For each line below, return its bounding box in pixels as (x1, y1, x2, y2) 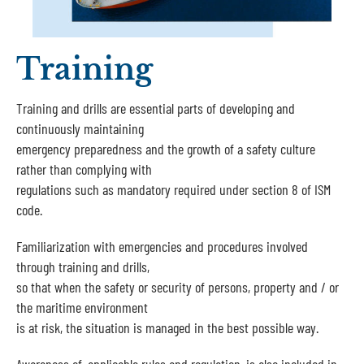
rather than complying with (15, 160, 152, 179)
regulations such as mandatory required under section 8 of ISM (15, 180, 331, 199)
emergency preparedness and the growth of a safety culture (15, 140, 315, 158)
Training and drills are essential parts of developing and (15, 99, 295, 118)
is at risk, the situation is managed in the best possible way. (15, 318, 318, 337)
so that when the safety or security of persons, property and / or (15, 278, 339, 297)
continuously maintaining (15, 119, 144, 138)
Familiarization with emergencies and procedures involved (15, 237, 308, 256)
